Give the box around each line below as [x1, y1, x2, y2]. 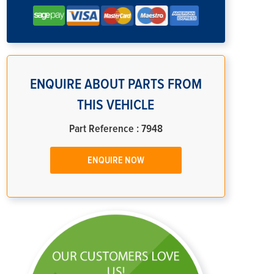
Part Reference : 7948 [68, 123, 163, 135]
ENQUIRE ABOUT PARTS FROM [29, 76, 202, 92]
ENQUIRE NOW [87, 155, 144, 165]
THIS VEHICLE [77, 97, 155, 113]
